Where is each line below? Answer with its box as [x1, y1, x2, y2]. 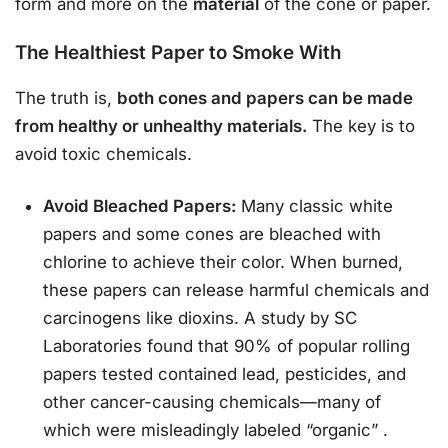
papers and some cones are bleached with [43, 223, 382, 244]
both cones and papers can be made [117, 88, 413, 109]
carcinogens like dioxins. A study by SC [43, 307, 358, 328]
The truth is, [15, 88, 117, 109]
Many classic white [236, 195, 394, 216]
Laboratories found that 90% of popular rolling [43, 335, 411, 356]
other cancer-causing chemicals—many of [43, 391, 382, 412]
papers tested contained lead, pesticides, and [43, 363, 407, 384]
